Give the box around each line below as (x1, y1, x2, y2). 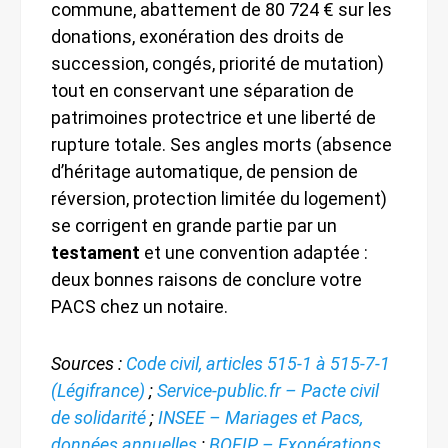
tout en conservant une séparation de (51, 79, 354, 101)
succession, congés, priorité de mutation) (51, 52, 384, 74)
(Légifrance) (51, 379, 145, 401)
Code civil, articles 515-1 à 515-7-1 (126, 352, 390, 374)
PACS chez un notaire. (51, 295, 228, 317)
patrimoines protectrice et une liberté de (51, 106, 376, 128)
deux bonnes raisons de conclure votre (51, 268, 362, 290)
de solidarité (51, 406, 146, 428)
